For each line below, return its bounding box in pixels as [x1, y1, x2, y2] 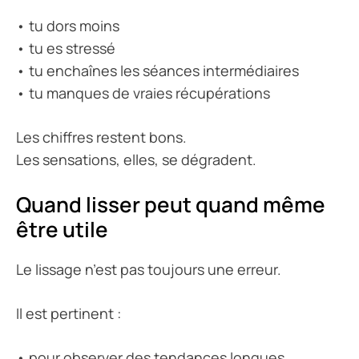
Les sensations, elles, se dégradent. [16, 150, 256, 170]
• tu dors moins [16, 16, 119, 36]
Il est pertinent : [16, 304, 121, 324]
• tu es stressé [16, 38, 115, 58]
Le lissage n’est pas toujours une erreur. [16, 260, 281, 280]
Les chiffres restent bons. [16, 127, 187, 147]
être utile [16, 215, 108, 244]
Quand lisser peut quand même [16, 190, 325, 220]
